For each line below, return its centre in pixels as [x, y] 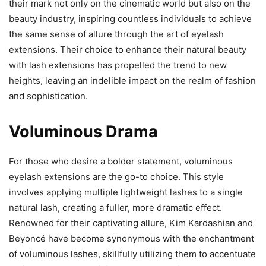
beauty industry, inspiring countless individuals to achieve [130, 18]
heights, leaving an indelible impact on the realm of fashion [132, 80]
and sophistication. [48, 96]
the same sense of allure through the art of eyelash [116, 34]
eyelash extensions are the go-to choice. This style [116, 176]
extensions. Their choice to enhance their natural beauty [128, 49]
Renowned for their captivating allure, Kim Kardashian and [131, 223]
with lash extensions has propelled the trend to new [118, 65]
